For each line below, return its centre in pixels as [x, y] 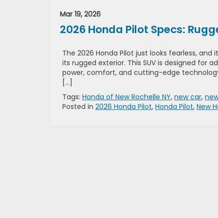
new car [188, 97]
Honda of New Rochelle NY [127, 97]
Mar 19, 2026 [80, 14]
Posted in [79, 107]
